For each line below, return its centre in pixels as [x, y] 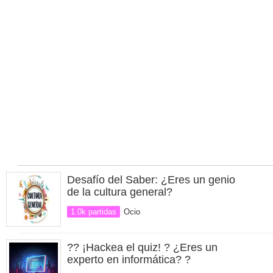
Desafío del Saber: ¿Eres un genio [151, 180]
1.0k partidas [94, 212]
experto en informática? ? [129, 260]
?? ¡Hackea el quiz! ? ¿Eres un [142, 247]
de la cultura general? [120, 192]
